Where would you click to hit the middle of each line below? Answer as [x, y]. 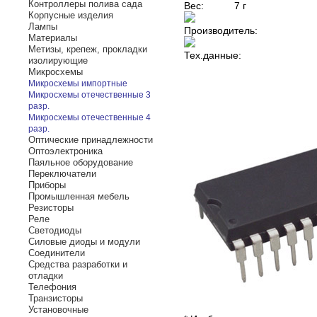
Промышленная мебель [79, 196]
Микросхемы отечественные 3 [90, 95]
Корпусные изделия [71, 15]
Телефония [52, 287]
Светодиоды [55, 230]
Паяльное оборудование [81, 162]
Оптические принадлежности [91, 140]
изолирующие [58, 60]
